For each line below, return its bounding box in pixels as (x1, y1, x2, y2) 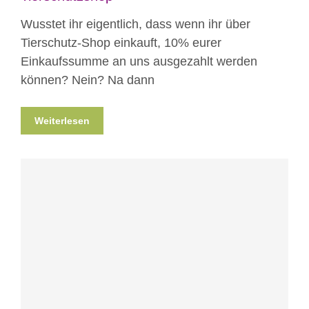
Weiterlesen (34, 114, 90, 126)
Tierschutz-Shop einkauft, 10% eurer (21, 35, 221, 50)
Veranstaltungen (130, 259, 207, 271)
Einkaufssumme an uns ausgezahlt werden (21, 54, 257, 68)
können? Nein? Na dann (21, 72, 154, 87)
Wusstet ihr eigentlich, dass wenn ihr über (21, 17, 250, 31)
